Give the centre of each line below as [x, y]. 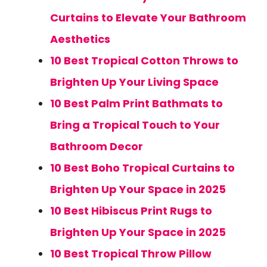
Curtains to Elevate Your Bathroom [148, 18]
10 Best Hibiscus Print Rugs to [131, 211]
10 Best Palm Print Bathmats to [136, 103]
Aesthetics [80, 39]
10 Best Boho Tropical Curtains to [142, 168]
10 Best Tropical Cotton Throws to [144, 60]
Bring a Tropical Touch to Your [135, 125]
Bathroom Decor [97, 146]
